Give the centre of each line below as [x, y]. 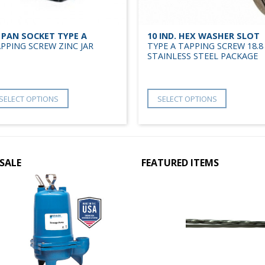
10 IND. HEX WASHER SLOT [203, 36]
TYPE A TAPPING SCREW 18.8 [205, 46]
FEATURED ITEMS [180, 163]
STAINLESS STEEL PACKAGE [203, 56]
